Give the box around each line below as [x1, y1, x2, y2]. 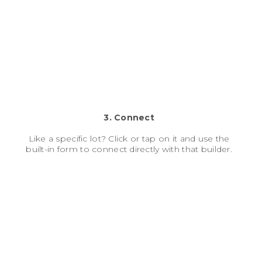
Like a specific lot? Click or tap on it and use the [28, 133, 230, 144]
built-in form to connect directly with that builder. [26, 143, 232, 154]
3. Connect [104, 112, 155, 123]
